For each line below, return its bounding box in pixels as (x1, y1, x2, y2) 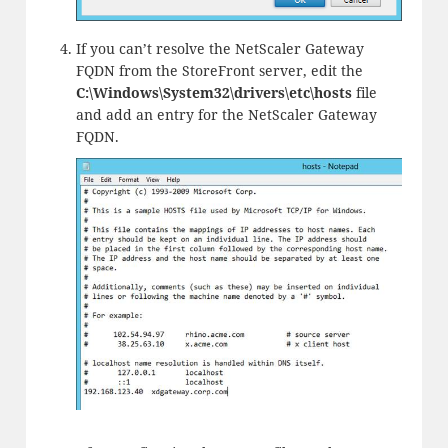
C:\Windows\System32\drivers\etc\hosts (75, 83, 352, 103)
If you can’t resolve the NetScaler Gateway (75, 39, 364, 59)
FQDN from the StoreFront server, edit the (75, 61, 363, 81)
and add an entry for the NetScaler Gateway (75, 105, 377, 125)
